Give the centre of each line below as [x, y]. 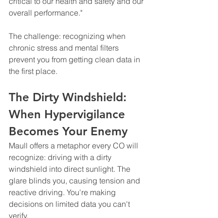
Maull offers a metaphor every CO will [74, 145]
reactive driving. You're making [63, 192]
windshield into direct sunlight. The [71, 169]
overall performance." [45, 12]
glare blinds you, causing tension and [75, 180]
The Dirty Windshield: [69, 97]
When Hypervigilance [69, 114]
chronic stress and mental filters [65, 47]
